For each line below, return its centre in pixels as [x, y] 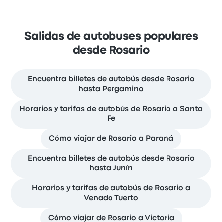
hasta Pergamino [111, 89]
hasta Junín [111, 169]
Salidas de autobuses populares [111, 37]
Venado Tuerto [111, 198]
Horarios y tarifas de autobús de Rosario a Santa [111, 109]
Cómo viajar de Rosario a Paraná [111, 139]
